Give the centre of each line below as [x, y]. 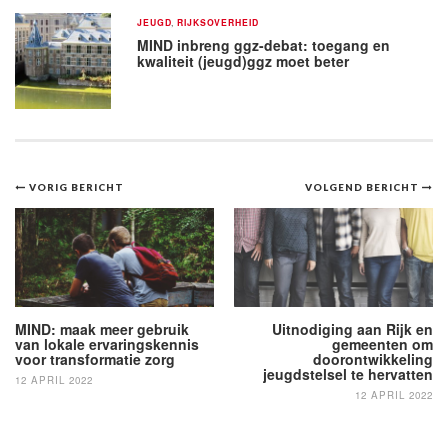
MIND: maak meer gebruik [102, 329]
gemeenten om [382, 344]
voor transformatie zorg [95, 359]
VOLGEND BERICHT [364, 186]
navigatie [85, 229]
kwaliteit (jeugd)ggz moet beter [243, 60]
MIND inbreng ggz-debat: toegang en [264, 44]
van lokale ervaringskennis [107, 344]
